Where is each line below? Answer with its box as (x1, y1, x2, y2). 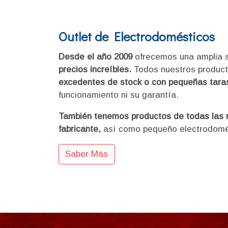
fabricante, (58, 124, 101, 134)
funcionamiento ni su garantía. (58, 90, 181, 100)
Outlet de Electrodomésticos (58, 27, 215, 45)
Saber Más (65, 149, 108, 159)
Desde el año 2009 (58, 52, 135, 62)
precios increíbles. (58, 65, 134, 75)
